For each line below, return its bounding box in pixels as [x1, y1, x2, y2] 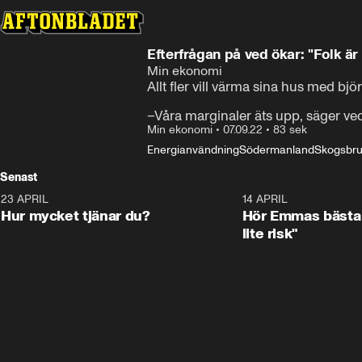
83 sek [273, 123, 307, 137]
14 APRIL [242, 192, 288, 206]
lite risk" [242, 225, 299, 242]
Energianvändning [147, 143, 239, 157]
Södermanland [239, 143, 314, 157]
